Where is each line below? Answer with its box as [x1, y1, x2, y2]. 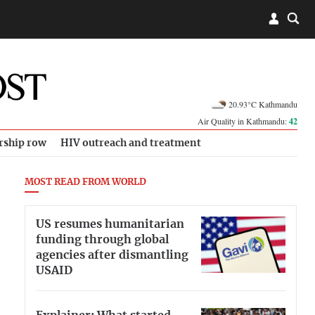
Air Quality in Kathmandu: [198, 115, 289, 127]
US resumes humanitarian [36, 218, 184, 230]
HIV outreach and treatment [60, 138, 201, 148]
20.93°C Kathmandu [229, 98, 297, 110]
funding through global [36, 233, 169, 245]
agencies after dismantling [36, 249, 188, 261]
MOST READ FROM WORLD [25, 178, 146, 187]
